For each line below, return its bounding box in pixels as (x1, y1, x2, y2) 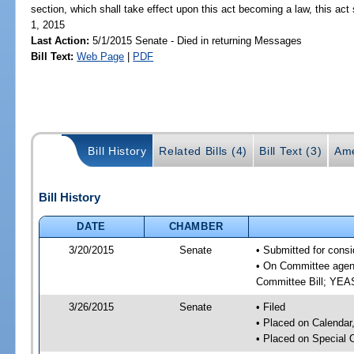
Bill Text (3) (259, 145, 322, 158)
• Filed (255, 300, 285, 313)
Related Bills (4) (159, 145, 247, 158)
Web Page (77, 50, 125, 62)
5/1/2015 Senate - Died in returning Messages (89, 34, 303, 47)
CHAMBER (168, 220, 224, 232)
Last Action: (31, 34, 90, 47)
